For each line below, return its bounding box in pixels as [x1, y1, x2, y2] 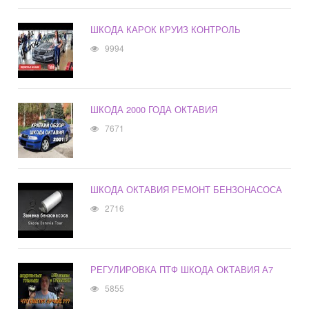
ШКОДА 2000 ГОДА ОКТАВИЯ [90, 103, 218, 117]
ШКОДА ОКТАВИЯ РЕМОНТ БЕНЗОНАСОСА [90, 183, 283, 197]
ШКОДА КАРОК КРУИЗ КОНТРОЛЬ [90, 23, 241, 37]
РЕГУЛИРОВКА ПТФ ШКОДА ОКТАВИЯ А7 [90, 263, 274, 277]
